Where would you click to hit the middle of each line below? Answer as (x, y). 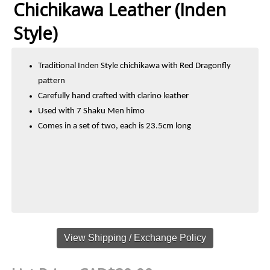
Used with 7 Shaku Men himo (92, 111)
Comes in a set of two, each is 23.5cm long (115, 127)
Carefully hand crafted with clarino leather (114, 96)
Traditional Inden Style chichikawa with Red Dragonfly (135, 66)
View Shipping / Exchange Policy (135, 237)
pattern (52, 81)
